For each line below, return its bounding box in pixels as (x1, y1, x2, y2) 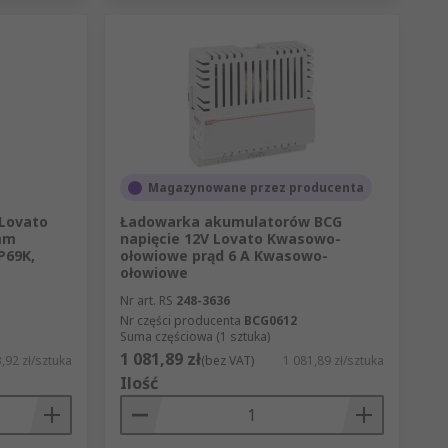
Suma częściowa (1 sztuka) (119, 328, 270, 346)
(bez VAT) (200, 352, 254, 370)
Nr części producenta (119, 312, 241, 330)
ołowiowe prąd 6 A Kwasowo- (119, 246, 328, 266)
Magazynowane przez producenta (147, 179, 364, 197)
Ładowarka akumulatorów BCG (119, 212, 342, 232)
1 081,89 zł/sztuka (282, 352, 384, 370)
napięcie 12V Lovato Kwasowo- (119, 229, 341, 249)
